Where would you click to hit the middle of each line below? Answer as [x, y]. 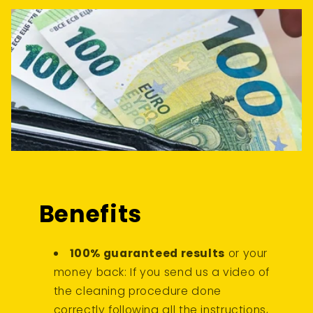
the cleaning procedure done [137, 291]
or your [247, 253]
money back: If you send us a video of [162, 272]
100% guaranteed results [147, 253]
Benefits [90, 214]
